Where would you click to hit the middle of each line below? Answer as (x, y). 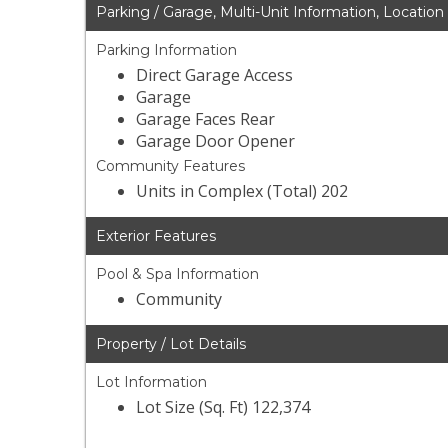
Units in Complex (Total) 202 (242, 191)
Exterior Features (156, 236)
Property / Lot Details (171, 344)
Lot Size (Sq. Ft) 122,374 (223, 407)
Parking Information (167, 50)
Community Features (171, 166)
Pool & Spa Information (178, 274)
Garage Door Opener (216, 141)
